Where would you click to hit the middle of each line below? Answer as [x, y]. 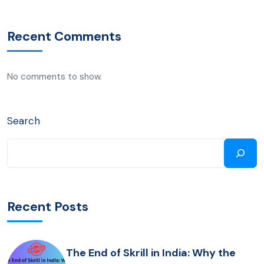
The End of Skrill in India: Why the [151, 253]
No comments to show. [55, 77]
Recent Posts [48, 207]
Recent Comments [64, 37]
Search [24, 121]
